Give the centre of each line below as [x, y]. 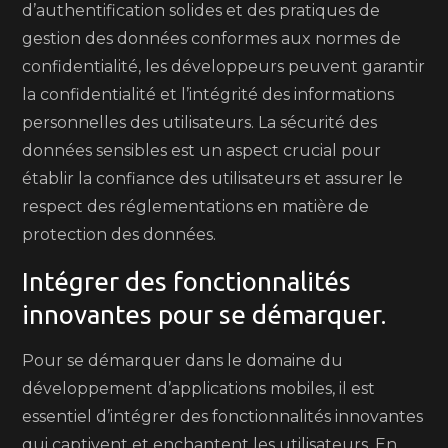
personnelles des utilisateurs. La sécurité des [200, 122]
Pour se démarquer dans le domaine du [183, 360]
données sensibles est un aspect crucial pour [202, 150]
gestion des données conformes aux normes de [212, 38]
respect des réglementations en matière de [196, 206]
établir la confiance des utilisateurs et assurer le [213, 178]
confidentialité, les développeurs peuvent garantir [224, 66]
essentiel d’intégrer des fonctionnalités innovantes [223, 416]
